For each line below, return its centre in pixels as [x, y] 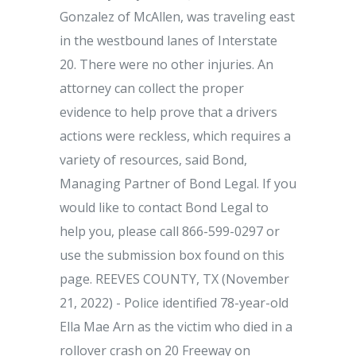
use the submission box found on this [172, 255]
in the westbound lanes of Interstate [168, 41]
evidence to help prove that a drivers [168, 112]
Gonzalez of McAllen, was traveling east [177, 17]
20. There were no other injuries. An [166, 64]
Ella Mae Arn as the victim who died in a [176, 327]
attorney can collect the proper [152, 88]
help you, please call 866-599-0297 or [170, 231]
